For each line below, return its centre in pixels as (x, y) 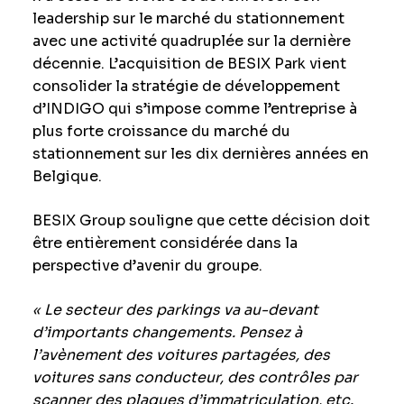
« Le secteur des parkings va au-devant (175, 310)
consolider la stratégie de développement (186, 86)
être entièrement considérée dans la (165, 243)
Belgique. (67, 176)
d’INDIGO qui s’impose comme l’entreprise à (194, 109)
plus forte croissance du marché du (161, 131)
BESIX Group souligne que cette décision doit (201, 220)
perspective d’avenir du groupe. (147, 266)
